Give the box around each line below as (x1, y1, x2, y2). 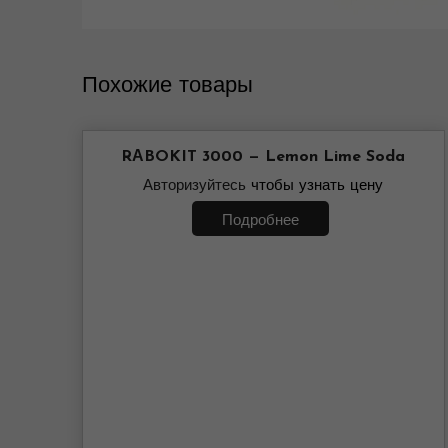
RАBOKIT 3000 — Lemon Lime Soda (121, 149, 406, 165)
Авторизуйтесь (143, 179, 247, 194)
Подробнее (222, 214, 300, 229)
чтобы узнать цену (246, 179, 384, 194)
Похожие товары (81, 75, 253, 98)
